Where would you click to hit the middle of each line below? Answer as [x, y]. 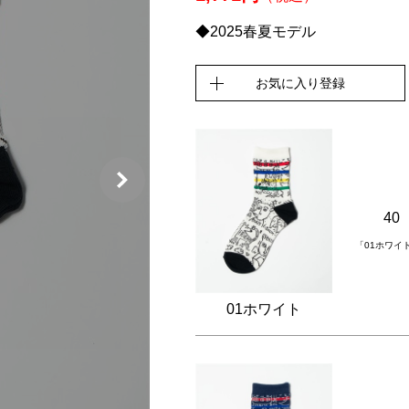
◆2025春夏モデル [256, 31]
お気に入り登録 [300, 83]
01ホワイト [264, 309]
